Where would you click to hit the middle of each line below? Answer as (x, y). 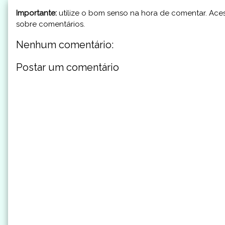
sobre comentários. (50, 24)
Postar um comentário (68, 68)
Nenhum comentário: (65, 45)
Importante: (36, 13)
